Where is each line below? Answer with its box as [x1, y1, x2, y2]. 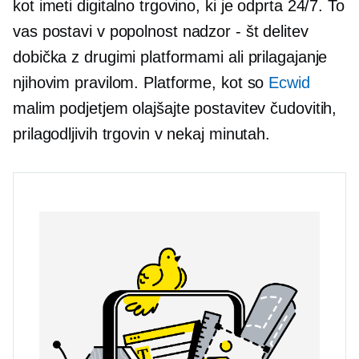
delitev [258, 22, 309, 40]
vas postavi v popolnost [13, 22, 183, 40]
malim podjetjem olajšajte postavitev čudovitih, [13, 99, 337, 117]
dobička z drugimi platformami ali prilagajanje [13, 48, 328, 66]
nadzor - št [182, 22, 259, 40]
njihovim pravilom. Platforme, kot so [13, 74, 269, 91]
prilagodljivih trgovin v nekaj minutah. [13, 125, 271, 143]
